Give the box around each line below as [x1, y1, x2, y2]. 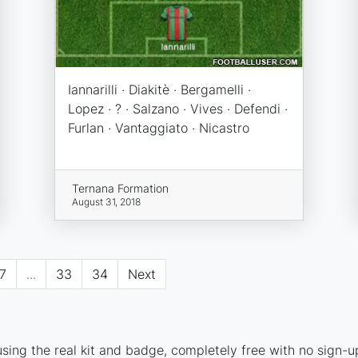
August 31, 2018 [72, 196, 141, 209]
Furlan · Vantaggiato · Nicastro [67, 120, 249, 137]
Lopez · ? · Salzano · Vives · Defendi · [67, 101, 288, 117]
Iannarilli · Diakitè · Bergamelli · [67, 82, 251, 98]
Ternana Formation [72, 181, 169, 196]
